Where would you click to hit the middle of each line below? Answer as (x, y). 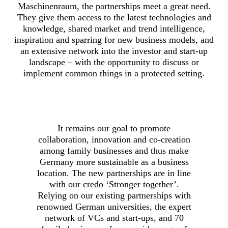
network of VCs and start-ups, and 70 (114, 218)
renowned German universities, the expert (114, 206)
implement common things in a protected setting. (114, 73)
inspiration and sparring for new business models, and (114, 39)
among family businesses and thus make (114, 150)
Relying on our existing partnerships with (114, 195)
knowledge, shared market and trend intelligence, (114, 28)
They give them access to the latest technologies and (114, 17)
